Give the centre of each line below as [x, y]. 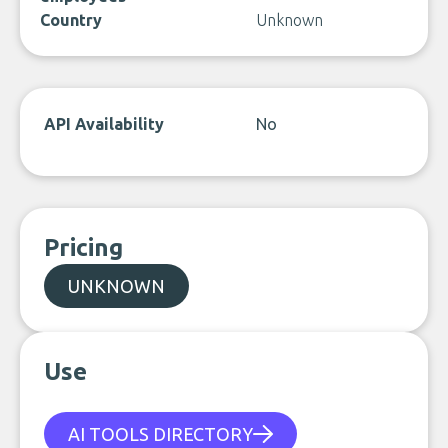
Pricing [83, 247]
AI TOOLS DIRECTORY [160, 434]
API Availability [104, 124]
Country [71, 20]
